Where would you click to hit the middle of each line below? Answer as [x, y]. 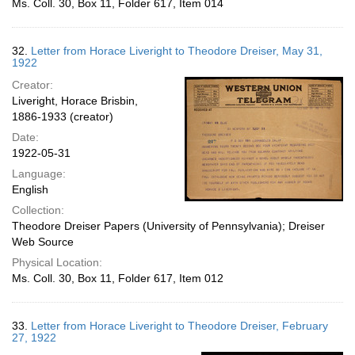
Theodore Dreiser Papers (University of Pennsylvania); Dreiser [168, 226]
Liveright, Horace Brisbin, [75, 101]
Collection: [38, 210]
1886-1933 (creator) [63, 116]
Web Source [43, 242]
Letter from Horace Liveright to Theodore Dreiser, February [179, 326]
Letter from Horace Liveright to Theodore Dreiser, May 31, [177, 51]
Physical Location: [57, 262]
